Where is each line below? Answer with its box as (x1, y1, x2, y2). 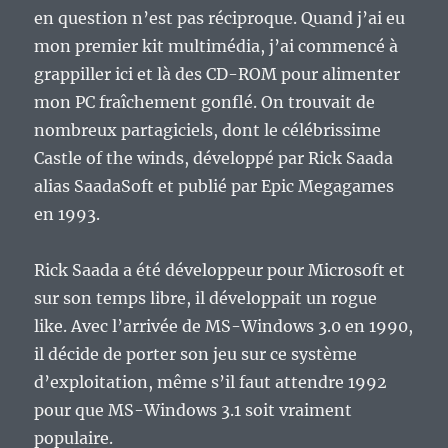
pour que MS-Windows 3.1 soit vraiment (34, 400, 353, 421)
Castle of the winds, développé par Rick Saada (34, 148, 394, 169)
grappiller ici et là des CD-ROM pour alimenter (34, 64, 401, 85)
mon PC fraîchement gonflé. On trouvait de (34, 92, 376, 113)
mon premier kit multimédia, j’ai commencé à (34, 36, 399, 57)
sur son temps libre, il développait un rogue (34, 288, 378, 309)
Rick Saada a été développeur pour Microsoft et (34, 260, 406, 281)
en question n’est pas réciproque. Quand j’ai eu (34, 8, 406, 29)
